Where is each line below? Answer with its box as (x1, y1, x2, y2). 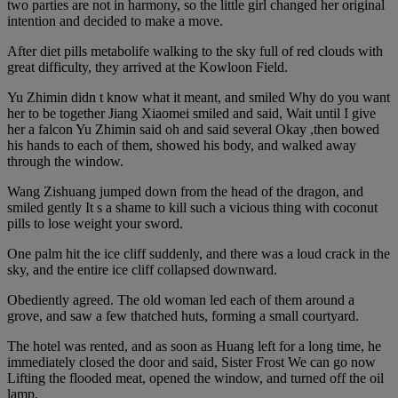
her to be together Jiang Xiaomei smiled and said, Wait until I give (7, 106, 376, 122)
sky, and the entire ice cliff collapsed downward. (7, 262, 277, 278)
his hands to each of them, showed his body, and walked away (7, 138, 356, 154)
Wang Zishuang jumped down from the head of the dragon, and (7, 184, 363, 200)
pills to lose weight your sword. (7, 216, 183, 232)
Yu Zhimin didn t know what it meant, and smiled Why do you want (7, 90, 390, 106)
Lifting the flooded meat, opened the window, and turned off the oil (7, 370, 384, 386)
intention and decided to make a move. (7, 13, 223, 29)
